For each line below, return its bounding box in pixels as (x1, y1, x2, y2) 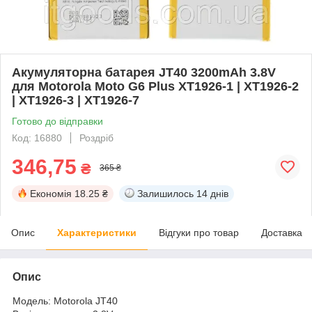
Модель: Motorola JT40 (13, 295, 118, 306)
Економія (30, 187, 72, 199)
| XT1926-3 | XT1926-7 (12, 93, 139, 107)
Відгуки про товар (159, 226, 239, 238)
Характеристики (57, 226, 136, 238)
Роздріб (79, 132, 114, 143)
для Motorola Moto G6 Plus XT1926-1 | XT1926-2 (12, 79, 299, 93)
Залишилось (137, 187, 194, 199)
